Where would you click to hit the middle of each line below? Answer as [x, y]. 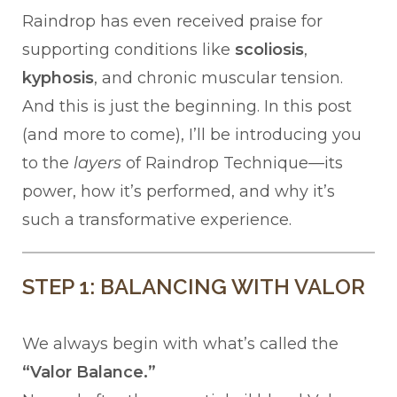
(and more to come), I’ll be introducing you [192, 135]
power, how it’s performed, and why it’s [179, 192]
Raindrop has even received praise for [172, 22]
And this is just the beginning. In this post [187, 107]
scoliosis [269, 50]
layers [97, 163]
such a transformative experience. [157, 220]
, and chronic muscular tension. [218, 78]
